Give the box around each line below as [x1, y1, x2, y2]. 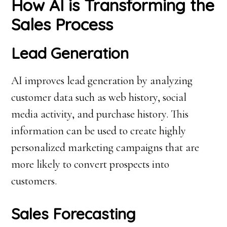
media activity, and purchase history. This [11, 107, 189, 121]
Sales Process [11, 14, 113, 34]
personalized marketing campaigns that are [11, 141, 200, 154]
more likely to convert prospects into [11, 158, 170, 171]
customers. [11, 174, 57, 187]
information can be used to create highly [11, 124, 186, 137]
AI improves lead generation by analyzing [11, 74, 193, 87]
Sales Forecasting [11, 204, 136, 223]
